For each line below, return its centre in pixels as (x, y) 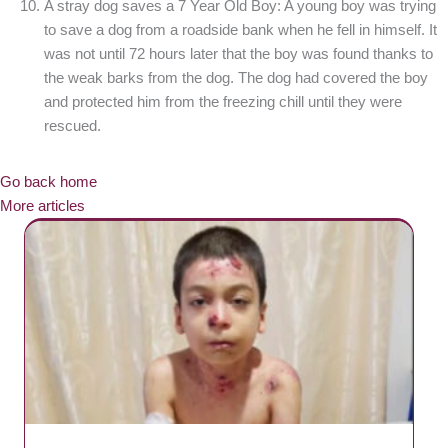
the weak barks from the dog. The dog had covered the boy (235, 77)
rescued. (72, 125)
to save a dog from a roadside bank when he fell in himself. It (240, 29)
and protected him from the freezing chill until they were (222, 101)
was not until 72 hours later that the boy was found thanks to (238, 53)
